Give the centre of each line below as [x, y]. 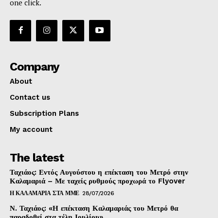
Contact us [30, 97]
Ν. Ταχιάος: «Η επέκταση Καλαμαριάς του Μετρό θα [94, 208]
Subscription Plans [44, 113]
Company [35, 66]
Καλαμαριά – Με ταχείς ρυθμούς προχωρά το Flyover [97, 181]
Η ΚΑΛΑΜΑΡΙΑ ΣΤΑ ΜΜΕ [45, 193]
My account [31, 129]
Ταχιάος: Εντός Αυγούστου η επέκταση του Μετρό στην [99, 172]
